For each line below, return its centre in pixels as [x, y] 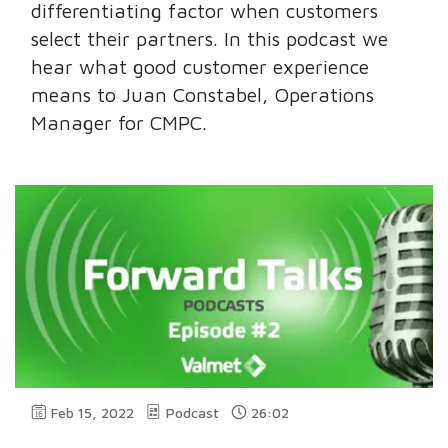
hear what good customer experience [200, 67]
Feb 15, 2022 [93, 412]
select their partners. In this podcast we [210, 39]
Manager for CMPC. [119, 123]
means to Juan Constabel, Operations [203, 95]
